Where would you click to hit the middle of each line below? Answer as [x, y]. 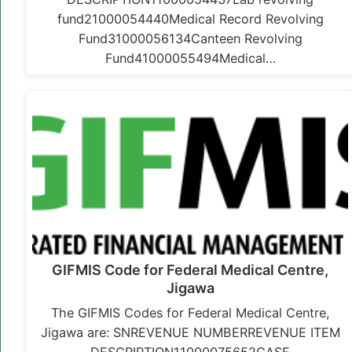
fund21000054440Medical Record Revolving [190, 19]
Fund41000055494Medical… [190, 59]
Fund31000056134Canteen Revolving [190, 39]
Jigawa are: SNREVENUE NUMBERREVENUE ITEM [190, 333]
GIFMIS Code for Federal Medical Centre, [191, 270]
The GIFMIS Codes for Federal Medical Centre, [190, 313]
